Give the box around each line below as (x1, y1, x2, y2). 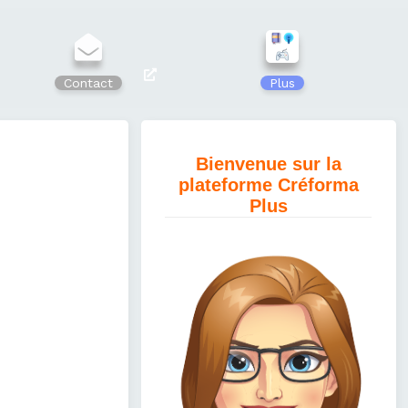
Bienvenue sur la (195, 154, 342, 175)
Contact (63, 76, 113, 90)
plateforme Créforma (178, 175, 359, 196)
